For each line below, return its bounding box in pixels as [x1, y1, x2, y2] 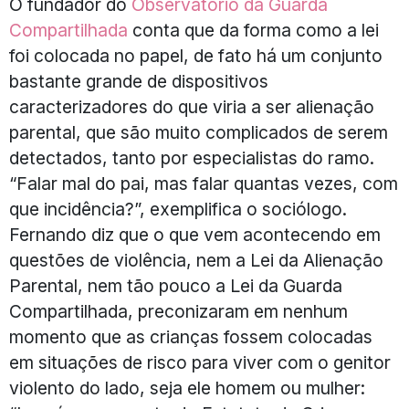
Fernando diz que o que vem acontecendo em [9, 224, 381, 246]
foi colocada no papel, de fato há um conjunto [9, 45, 383, 68]
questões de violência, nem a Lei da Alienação [9, 249, 383, 272]
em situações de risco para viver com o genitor [9, 351, 391, 374]
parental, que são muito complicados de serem [9, 121, 388, 144]
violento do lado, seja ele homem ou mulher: [9, 377, 365, 400]
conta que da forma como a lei [128, 19, 379, 42]
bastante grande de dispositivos [9, 70, 268, 93]
